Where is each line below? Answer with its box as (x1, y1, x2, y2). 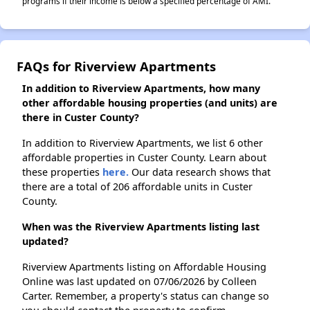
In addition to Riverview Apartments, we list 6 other (22, 136, 263, 149)
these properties (22, 165, 102, 179)
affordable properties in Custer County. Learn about (22, 151, 266, 164)
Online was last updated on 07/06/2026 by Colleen (22, 275, 257, 288)
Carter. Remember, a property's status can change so (22, 289, 269, 302)
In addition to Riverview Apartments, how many (22, 82, 260, 95)
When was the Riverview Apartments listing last (22, 220, 259, 233)
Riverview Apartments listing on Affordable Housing (22, 260, 266, 273)
